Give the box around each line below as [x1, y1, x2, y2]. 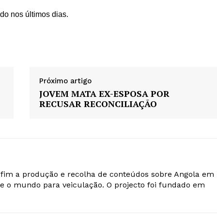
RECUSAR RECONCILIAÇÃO [39, 98, 157, 110]
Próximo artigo [39, 77, 92, 86]
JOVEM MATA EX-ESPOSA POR [39, 88, 170, 100]
